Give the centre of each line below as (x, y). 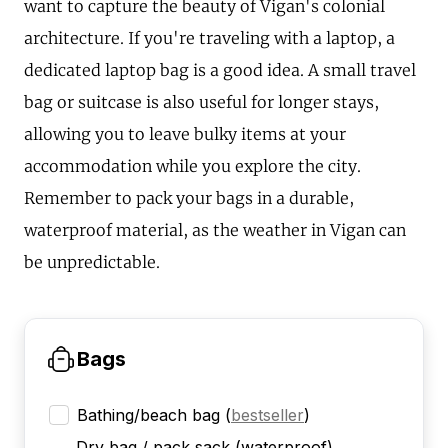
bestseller (267, 415)
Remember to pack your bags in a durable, (189, 198)
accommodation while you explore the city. (192, 166)
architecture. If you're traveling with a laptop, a (209, 38)
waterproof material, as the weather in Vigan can (215, 230)
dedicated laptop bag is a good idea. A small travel (220, 70)
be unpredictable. (92, 262)
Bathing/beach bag (148, 415)
